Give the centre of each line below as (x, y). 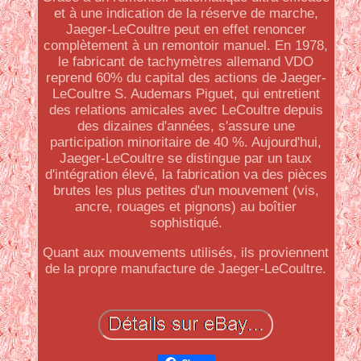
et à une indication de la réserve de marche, (186, 13)
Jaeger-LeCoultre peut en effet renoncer (186, 29)
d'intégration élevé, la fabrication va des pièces (186, 174)
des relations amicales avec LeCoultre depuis (186, 110)
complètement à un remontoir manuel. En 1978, (186, 46)
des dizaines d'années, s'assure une (186, 126)
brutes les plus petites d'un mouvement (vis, (186, 191)
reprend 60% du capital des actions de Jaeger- (186, 78)
